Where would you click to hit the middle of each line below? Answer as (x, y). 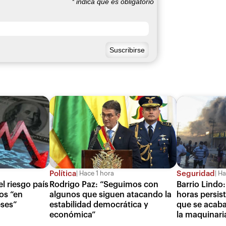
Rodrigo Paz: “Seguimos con (104, 184)
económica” (73, 215)
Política (63, 174)
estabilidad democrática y (99, 205)
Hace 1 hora (96, 174)
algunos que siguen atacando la (111, 194)
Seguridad (195, 174)
